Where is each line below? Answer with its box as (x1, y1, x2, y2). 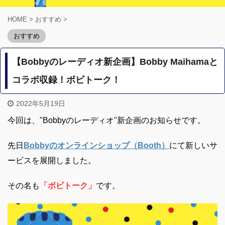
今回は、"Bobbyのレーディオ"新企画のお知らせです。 (8, 116, 205, 125)
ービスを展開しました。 (8, 156, 96, 165)
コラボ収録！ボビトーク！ (12, 75, 121, 85)
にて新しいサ (169, 141, 217, 150)
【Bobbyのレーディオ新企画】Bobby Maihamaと (12, 57, 218, 67)
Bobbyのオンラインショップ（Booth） (24, 141, 169, 150)
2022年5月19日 (16, 99, 65, 108)
